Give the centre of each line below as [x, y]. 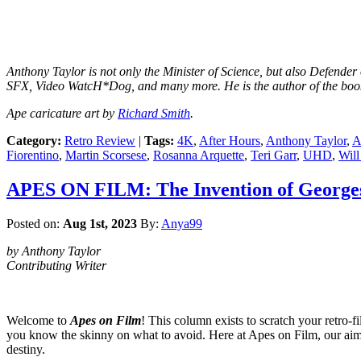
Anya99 [182, 224]
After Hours [230, 141]
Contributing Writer [56, 266]
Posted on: [35, 224]
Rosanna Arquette [199, 156]
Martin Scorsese [106, 156]
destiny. [26, 350]
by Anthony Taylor [54, 251]
